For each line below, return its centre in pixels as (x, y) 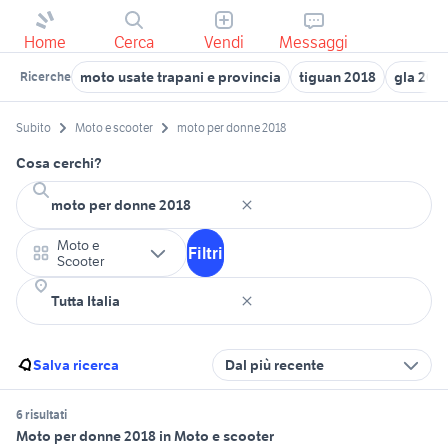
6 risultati (41, 415)
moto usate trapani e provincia (180, 77)
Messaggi (314, 42)
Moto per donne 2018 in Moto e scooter (145, 436)
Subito (33, 128)
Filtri (205, 253)
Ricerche (45, 76)
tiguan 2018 (337, 77)
